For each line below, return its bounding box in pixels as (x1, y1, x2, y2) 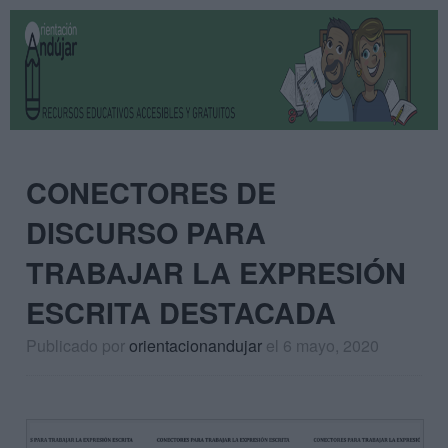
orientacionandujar (129, 334, 262, 357)
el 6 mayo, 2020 (266, 334, 379, 357)
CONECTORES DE (26, 172, 276, 213)
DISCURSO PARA (26, 212, 266, 253)
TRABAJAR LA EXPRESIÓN (26, 252, 406, 293)
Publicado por (26, 334, 129, 357)
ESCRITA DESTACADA (26, 292, 336, 333)
